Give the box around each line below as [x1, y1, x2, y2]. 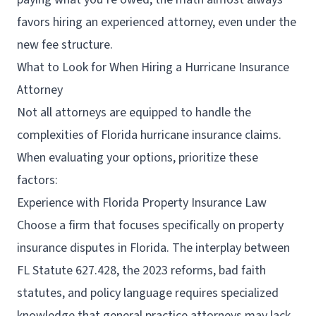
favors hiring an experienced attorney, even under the [17, 13, 296, 31]
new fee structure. [17, 36, 113, 54]
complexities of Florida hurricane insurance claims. [17, 126, 281, 144]
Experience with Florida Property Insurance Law [17, 194, 267, 212]
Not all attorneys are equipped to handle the [17, 104, 251, 121]
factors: [17, 171, 58, 189]
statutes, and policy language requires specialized [17, 284, 279, 302]
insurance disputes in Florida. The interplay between [17, 239, 290, 257]
